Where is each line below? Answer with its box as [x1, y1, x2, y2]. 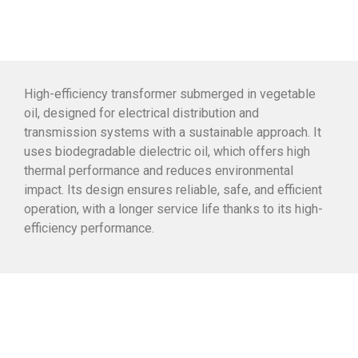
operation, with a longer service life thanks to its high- [24, 201, 323, 217]
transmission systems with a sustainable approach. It [24, 124, 321, 140]
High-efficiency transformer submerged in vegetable [24, 86, 316, 101]
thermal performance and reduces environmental [24, 162, 293, 178]
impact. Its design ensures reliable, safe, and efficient [24, 181, 322, 197]
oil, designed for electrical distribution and [24, 105, 259, 121]
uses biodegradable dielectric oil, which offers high [24, 143, 310, 159]
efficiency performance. [24, 220, 154, 236]
